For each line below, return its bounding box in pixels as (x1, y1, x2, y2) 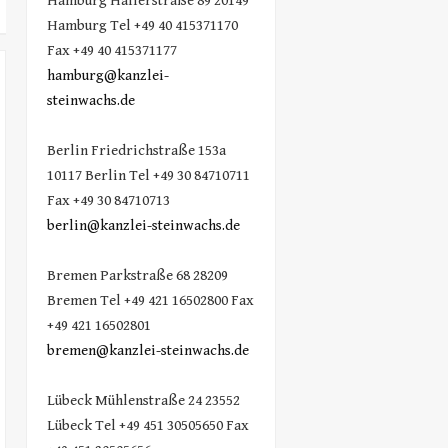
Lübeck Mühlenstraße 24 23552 (46, 391, 240, 409)
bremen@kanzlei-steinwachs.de (46, 341, 249, 359)
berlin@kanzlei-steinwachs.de (46, 216, 240, 234)
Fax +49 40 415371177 (46, 41, 177, 59)
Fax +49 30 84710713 (46, 191, 170, 209)
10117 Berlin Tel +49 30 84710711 (46, 166, 250, 184)
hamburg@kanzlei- (46, 66, 169, 84)
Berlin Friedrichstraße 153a (46, 141, 226, 159)
